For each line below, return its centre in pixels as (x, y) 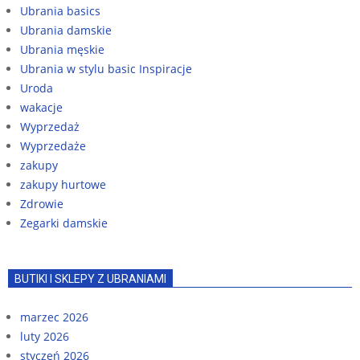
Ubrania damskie (66, 30)
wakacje (41, 107)
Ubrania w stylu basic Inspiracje (106, 68)
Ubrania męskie (62, 49)
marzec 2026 (54, 317)
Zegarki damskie (64, 223)
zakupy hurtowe (63, 184)
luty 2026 (45, 336)
